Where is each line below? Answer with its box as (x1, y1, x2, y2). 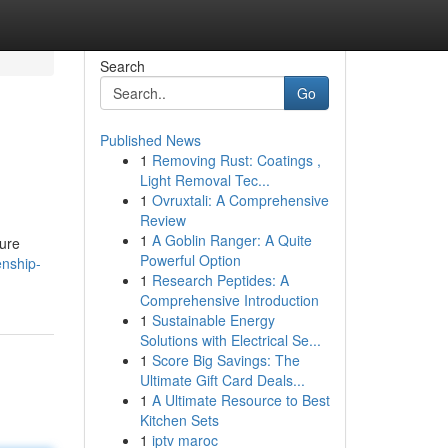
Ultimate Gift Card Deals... (139, 370, 305, 390)
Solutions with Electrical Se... (139, 330, 321, 350)
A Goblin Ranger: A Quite (151, 230, 312, 250)
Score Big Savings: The (151, 350, 300, 370)
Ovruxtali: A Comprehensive (151, 190, 329, 210)
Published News (99, 130, 201, 150)
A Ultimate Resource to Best (151, 390, 330, 410)
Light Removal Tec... (139, 170, 270, 190)
